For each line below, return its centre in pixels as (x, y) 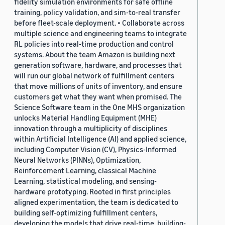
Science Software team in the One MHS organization (99, 107)
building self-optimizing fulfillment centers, (86, 213)
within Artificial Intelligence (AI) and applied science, (100, 139)
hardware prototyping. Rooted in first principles (92, 192)
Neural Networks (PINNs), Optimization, (77, 160)
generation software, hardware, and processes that (98, 65)
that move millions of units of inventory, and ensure (98, 86)
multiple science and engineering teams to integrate (100, 33)
